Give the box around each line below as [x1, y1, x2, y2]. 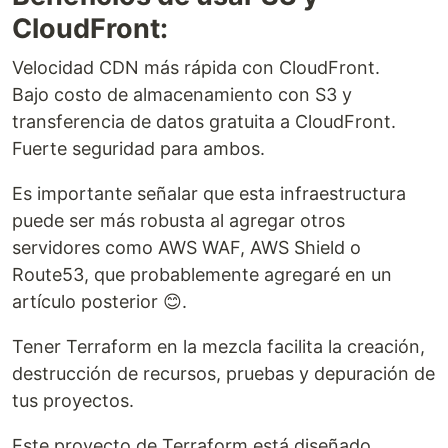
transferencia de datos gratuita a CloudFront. [12, 110, 396, 132]
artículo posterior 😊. [12, 290, 187, 312]
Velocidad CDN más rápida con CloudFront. [12, 56, 380, 78]
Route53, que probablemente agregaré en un [12, 263, 392, 285]
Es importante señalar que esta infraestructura [12, 182, 406, 204]
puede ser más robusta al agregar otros [12, 209, 345, 231]
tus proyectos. [12, 389, 134, 411]
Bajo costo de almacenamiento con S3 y [12, 83, 352, 105]
